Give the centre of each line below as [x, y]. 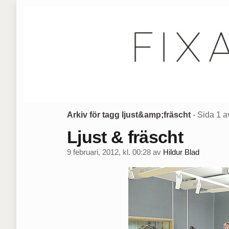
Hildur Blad [181, 153]
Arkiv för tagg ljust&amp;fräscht [129, 115]
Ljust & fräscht [125, 137]
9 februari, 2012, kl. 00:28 [109, 153]
